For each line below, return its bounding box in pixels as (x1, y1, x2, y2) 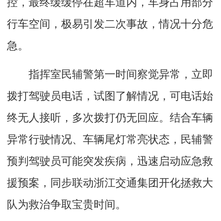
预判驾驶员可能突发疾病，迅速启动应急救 (7, 151, 213, 168)
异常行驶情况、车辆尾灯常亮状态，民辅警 (7, 130, 213, 146)
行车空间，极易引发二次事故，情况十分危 (7, 14, 213, 31)
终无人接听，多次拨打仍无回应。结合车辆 (7, 108, 213, 124)
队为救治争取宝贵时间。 (7, 195, 126, 211)
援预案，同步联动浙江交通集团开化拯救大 (7, 173, 213, 189)
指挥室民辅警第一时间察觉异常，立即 (7, 65, 213, 81)
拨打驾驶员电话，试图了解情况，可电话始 (7, 86, 213, 103)
